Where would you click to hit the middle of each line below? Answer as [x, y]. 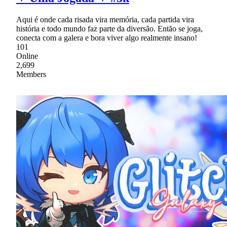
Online [27, 56]
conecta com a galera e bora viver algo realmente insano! [107, 37]
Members [31, 74]
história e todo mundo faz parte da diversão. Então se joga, [109, 28]
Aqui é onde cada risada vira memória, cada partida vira [105, 19]
